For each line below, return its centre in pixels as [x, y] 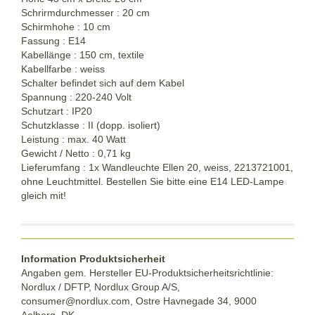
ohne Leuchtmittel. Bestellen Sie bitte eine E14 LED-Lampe [153, 181]
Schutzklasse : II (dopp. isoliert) [91, 125]
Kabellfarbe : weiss [63, 69]
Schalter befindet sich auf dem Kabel [103, 83]
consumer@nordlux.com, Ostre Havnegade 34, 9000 [139, 301]
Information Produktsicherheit [93, 258]
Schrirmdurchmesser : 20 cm [85, 12]
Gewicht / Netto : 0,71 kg [76, 153]
